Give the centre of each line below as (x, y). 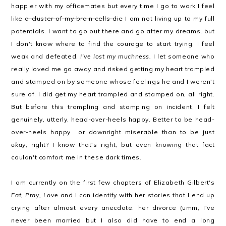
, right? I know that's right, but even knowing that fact (120, 145)
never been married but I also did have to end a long (113, 220)
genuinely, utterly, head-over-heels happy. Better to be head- (113, 119)
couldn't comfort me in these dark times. (76, 157)
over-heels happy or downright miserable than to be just (113, 132)
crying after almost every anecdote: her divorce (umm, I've (113, 208)
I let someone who (183, 56)
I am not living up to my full (169, 18)
